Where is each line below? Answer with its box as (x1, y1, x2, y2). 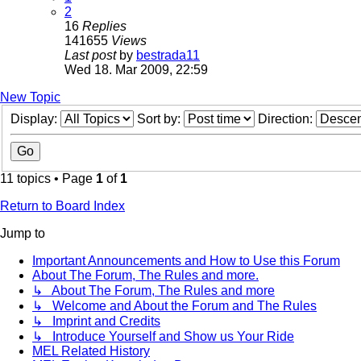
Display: (10, 112, 60, 127)
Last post (64, 48, 119, 63)
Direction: (258, 112, 316, 127)
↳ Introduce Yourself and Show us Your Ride (32, 330, 294, 344)
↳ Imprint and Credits (32, 314, 160, 329)
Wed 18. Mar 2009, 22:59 (64, 63, 208, 77)
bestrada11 (136, 48, 200, 63)
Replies (82, 19, 127, 34)
